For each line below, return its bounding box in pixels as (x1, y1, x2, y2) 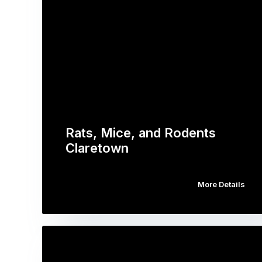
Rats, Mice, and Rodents (65, 125, 216, 140)
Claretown (65, 140, 129, 156)
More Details (197, 179, 245, 189)
